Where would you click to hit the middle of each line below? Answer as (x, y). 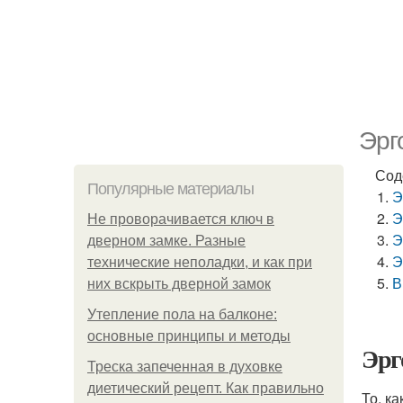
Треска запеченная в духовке (185, 367)
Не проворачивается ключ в (181, 219)
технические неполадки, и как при (200, 262)
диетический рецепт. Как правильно (206, 388)
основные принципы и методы (189, 336)
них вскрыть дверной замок (179, 284)
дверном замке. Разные (166, 241)
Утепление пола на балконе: (182, 314)
